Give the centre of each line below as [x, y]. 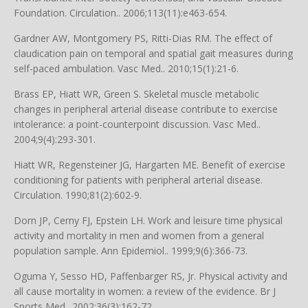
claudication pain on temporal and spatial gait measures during [153, 53]
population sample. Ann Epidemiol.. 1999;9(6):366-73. [131, 251]
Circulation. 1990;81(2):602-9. [78, 195]
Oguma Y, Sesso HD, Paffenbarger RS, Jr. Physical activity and [151, 276]
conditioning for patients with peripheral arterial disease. [138, 180]
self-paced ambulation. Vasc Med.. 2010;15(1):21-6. [126, 68]
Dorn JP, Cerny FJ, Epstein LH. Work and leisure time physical [148, 220]
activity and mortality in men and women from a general [139, 235]
